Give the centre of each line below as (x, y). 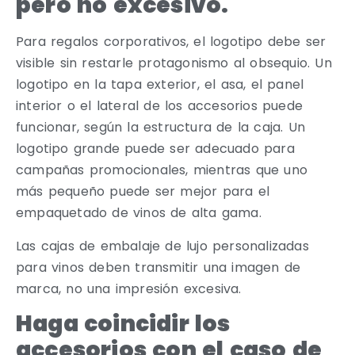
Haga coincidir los (123, 324)
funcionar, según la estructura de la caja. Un (161, 128)
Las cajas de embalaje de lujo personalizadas (162, 246)
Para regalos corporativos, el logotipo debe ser (171, 42)
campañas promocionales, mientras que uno (162, 170)
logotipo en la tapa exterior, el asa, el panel (160, 85)
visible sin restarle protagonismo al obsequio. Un (174, 63)
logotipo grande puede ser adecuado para (155, 149)
